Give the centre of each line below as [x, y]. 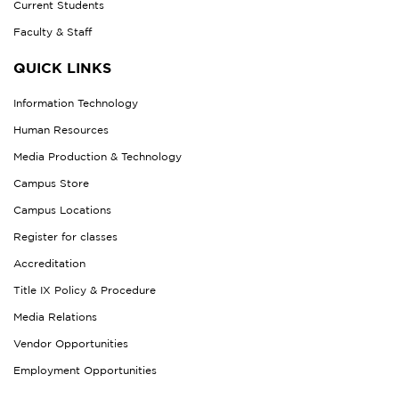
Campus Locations [62, 210]
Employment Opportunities [85, 370]
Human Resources [61, 130]
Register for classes [65, 237]
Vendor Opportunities [71, 344]
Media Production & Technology [98, 157]
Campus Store [51, 183]
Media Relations [55, 317]
